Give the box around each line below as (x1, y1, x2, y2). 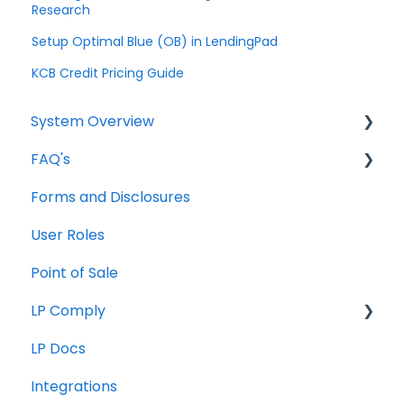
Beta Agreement (50, 337, 170, 359)
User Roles (31, 224, 105, 245)
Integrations (31, 375, 117, 397)
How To (50, 262, 103, 283)
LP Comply (31, 299, 106, 321)
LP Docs (31, 337, 86, 359)
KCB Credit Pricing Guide (32, 64, 185, 83)
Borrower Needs (50, 148, 165, 170)
